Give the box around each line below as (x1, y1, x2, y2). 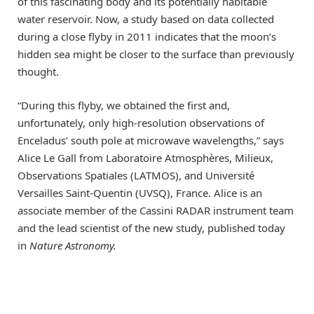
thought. (18, 64, 59, 78)
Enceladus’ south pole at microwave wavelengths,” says (18, 132, 284, 147)
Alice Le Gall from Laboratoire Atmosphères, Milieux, (18, 150, 273, 165)
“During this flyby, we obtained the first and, (18, 97, 230, 112)
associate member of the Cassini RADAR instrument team (18, 203, 294, 217)
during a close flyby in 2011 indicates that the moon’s (18, 29, 276, 43)
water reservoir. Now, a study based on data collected (18, 11, 274, 26)
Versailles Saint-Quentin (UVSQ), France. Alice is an (18, 185, 262, 200)
